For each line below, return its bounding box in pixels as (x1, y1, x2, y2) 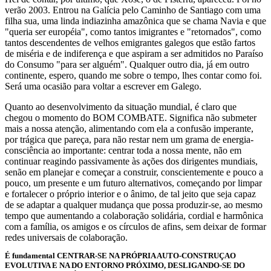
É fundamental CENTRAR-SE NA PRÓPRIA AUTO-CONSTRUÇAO (5, 251, 236, 260)
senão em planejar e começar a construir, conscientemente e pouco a (5, 167, 263, 177)
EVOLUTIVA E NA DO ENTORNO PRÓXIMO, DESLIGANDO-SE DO (5, 261, 245, 270)
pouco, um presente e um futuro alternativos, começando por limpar (5, 178, 262, 188)
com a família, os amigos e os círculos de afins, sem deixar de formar (5, 221, 266, 232)
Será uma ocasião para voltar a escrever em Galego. (5, 81, 201, 91)
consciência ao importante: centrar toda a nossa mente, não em (5, 145, 241, 155)
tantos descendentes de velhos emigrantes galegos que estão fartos (5, 38, 255, 48)
